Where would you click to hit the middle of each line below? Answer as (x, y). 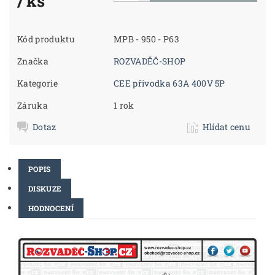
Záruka (33, 106)
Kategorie (37, 83)
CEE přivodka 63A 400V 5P (169, 83)
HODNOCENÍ (51, 208)
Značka (33, 61)
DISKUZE (45, 188)
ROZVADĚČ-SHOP (150, 61)
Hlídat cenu (227, 127)
